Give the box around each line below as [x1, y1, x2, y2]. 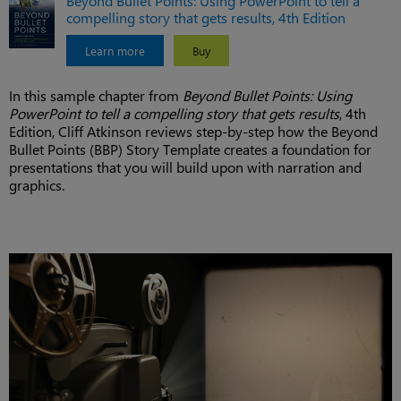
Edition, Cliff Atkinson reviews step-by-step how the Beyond [9, 122, 378, 141]
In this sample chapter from [9, 86, 183, 105]
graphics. [9, 175, 64, 194]
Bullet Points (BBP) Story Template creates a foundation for [9, 140, 371, 158]
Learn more [85, 43, 145, 58]
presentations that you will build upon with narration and [9, 158, 362, 176]
